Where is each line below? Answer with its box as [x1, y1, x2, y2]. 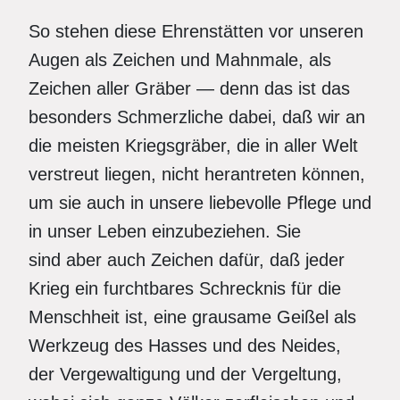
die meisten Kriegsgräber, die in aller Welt [29, 136, 358, 155]
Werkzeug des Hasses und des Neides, [29, 336, 341, 355]
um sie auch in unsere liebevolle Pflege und [29, 193, 371, 212]
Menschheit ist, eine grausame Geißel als [29, 307, 356, 327]
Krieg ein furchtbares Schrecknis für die [29, 279, 341, 298]
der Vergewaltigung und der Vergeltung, [29, 364, 342, 384]
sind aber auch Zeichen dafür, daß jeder [29, 250, 345, 270]
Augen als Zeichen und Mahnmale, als [29, 50, 331, 70]
